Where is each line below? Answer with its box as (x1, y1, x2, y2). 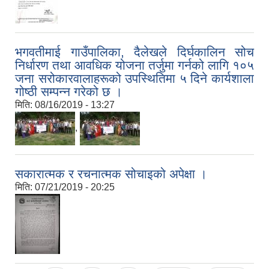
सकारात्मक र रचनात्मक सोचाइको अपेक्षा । (15, 167, 207, 181)
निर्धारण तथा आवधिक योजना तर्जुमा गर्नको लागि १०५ (15, 58, 254, 73)
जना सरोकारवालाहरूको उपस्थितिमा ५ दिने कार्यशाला (15, 71, 254, 86)
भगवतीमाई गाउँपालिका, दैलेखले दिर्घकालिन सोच (15, 45, 254, 59)
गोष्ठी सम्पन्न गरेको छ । (15, 85, 122, 99)
